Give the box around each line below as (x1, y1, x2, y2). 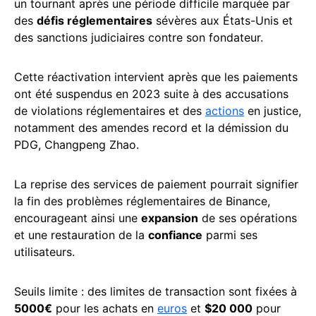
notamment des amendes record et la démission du (14, 121, 288, 135)
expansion (141, 211, 198, 226)
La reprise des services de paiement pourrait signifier (14, 177, 298, 192)
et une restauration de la (14, 228, 148, 243)
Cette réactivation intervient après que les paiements (14, 70, 298, 85)
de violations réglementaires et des (14, 104, 205, 119)
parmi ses (202, 228, 257, 243)
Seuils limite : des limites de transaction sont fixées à (14, 284, 297, 299)
